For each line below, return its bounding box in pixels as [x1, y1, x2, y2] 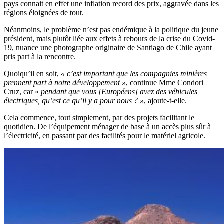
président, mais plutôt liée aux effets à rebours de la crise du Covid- [4, 34, 215, 43]
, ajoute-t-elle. [144, 96, 189, 105]
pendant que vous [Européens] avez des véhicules [39, 87, 197, 96]
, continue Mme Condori [126, 78, 203, 87]
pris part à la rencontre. [4, 52, 76, 61]
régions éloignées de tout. [4, 8, 84, 17]
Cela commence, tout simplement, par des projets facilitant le [4, 113, 194, 122]
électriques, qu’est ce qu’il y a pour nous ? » [4, 96, 144, 105]
